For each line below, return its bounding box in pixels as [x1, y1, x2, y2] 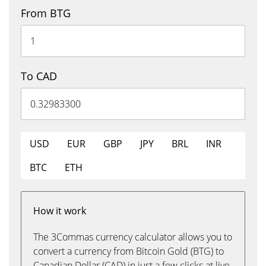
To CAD [21, 69, 57, 83]
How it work [33, 204, 86, 217]
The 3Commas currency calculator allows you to [33, 230, 232, 243]
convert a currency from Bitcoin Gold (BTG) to [33, 245, 224, 258]
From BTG [21, 6, 71, 20]
